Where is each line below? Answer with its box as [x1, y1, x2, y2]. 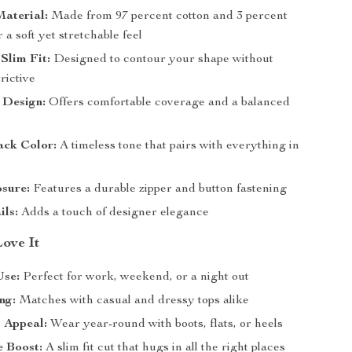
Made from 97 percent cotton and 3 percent [48, 10, 288, 23]
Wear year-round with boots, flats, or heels [47, 318, 284, 331]
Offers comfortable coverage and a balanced [46, 97, 291, 109]
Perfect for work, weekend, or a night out [20, 271, 250, 284]
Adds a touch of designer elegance [18, 207, 210, 219]
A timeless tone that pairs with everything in [57, 140, 300, 152]
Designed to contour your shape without [50, 53, 274, 66]
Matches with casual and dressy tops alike [16, 295, 250, 307]
